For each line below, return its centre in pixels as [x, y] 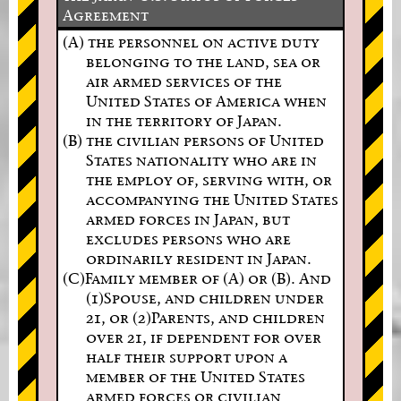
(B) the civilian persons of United [193, 140]
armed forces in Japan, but [188, 218]
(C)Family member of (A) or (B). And [197, 277]
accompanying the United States [212, 199]
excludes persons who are [188, 238]
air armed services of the [183, 81]
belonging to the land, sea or [203, 61]
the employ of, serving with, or [209, 179]
